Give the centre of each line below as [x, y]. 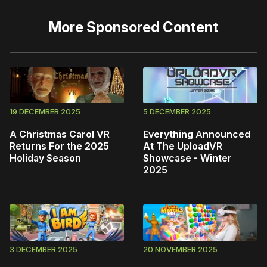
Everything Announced [197, 134]
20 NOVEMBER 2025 [180, 249]
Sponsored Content [152, 27]
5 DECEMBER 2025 [177, 112]
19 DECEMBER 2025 [45, 112]
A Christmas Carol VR [60, 134]
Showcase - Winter [187, 158]
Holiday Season [45, 158]
